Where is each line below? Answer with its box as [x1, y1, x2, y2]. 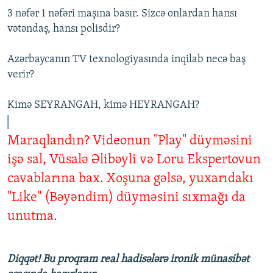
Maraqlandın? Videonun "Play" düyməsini [7, 134, 252, 149]
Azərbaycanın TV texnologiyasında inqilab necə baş [7, 54, 246, 66]
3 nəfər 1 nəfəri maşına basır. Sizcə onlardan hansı [7, 8, 237, 20]
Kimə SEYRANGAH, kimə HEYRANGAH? [7, 99, 199, 112]
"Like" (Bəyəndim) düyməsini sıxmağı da [7, 191, 246, 205]
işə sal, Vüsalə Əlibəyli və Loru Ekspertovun [7, 153, 261, 168]
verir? [7, 69, 34, 81]
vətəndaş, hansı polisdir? [7, 23, 120, 35]
